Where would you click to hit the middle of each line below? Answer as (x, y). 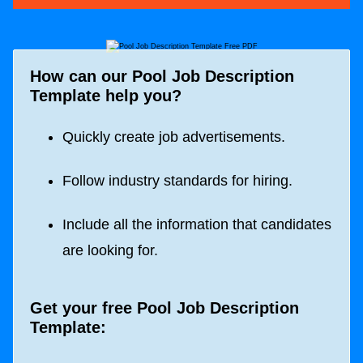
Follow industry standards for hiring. (177, 180)
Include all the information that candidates (197, 225)
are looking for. (110, 251)
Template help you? (106, 96)
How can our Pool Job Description (162, 77)
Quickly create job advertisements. (174, 137)
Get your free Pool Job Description (164, 307)
